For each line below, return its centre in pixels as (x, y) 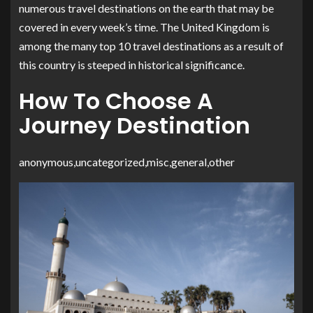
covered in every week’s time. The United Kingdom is (144, 27)
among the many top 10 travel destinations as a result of (151, 45)
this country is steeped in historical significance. (132, 64)
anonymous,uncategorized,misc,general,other (127, 162)
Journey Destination (134, 125)
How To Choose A (116, 101)
